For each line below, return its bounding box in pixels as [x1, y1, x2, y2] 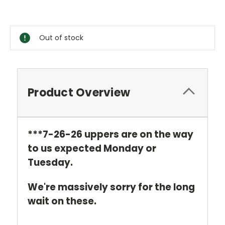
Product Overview [28, 85, 130, 101]
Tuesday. [28, 156, 73, 170]
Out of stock [39, 33, 83, 43]
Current [10, 11, 38, 21]
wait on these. [28, 194, 96, 208]
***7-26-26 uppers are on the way [28, 128, 193, 142]
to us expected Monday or [28, 142, 156, 156]
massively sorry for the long [58, 180, 195, 194]
